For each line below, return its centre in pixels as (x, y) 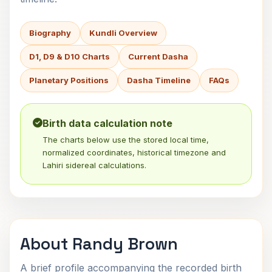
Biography (50, 33)
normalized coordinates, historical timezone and (134, 152)
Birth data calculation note (107, 123)
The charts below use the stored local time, (126, 140)
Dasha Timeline (159, 80)
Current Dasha (158, 56)
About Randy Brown (99, 244)
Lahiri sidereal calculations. (94, 165)
